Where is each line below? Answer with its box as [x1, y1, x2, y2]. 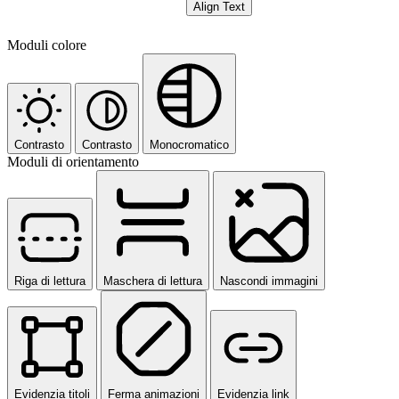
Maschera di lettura [103, 273, 202, 288]
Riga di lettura [14, 273, 85, 288]
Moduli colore [7, 37, 86, 53]
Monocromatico [150, 137, 229, 151]
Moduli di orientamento [7, 153, 139, 169]
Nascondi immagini [220, 273, 318, 288]
